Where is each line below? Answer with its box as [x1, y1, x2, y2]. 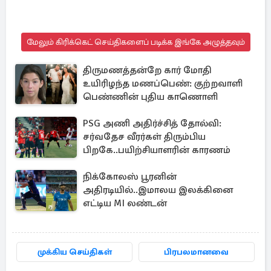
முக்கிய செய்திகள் [37, 247, 112, 257]
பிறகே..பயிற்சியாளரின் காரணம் [83, 144, 230, 156]
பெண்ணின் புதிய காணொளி [83, 91, 218, 103]
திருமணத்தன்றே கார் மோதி [83, 64, 212, 76]
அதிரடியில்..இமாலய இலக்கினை [83, 184, 233, 196]
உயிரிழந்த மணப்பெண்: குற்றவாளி [83, 77, 243, 90]
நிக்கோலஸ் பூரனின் [83, 171, 177, 183]
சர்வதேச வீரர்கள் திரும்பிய [83, 131, 206, 143]
